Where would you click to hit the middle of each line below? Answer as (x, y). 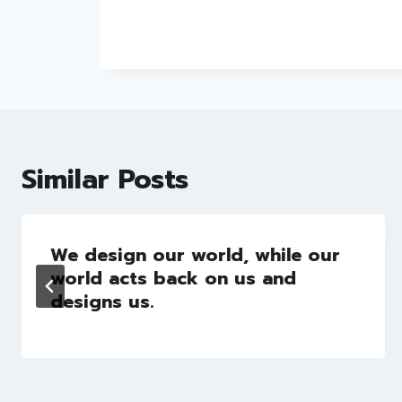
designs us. (102, 301)
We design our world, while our (195, 254)
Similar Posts (105, 179)
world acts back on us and (173, 278)
